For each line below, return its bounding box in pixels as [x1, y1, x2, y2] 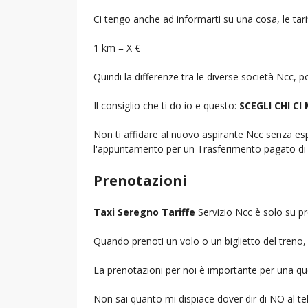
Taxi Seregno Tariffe [93, 205, 195, 219]
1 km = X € [93, 41, 140, 54]
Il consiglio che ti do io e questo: [93, 98, 239, 112]
